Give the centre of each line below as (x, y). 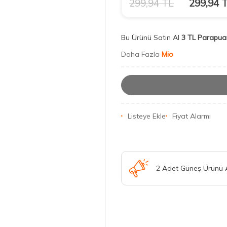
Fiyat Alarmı (192, 116)
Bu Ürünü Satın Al (150, 37)
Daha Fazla (141, 54)
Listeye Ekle (147, 116)
